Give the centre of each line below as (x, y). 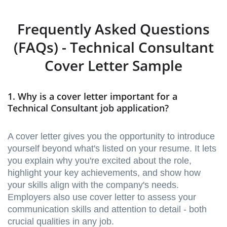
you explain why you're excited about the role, (100, 161)
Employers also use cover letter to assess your (102, 197)
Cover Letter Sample (113, 66)
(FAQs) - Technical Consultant (113, 47)
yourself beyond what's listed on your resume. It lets (112, 149)
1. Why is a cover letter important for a (92, 97)
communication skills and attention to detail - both (107, 210)
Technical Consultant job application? (88, 108)
